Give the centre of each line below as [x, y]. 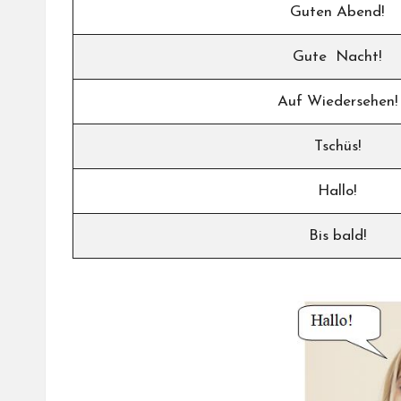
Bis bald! [337, 235]
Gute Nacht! [337, 56]
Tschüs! [337, 146]
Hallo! [337, 191]
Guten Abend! [337, 12]
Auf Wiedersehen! [337, 101]
